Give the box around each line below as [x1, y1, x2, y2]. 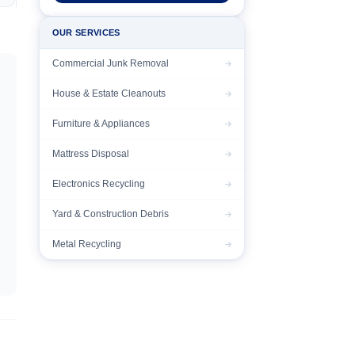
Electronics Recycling [52, 178, 145, 189]
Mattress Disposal [52, 148, 129, 159]
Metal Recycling [52, 239, 121, 250]
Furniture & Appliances [52, 118, 150, 129]
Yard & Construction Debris [52, 208, 169, 219]
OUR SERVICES [52, 28, 120, 37]
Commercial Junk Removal [52, 58, 169, 69]
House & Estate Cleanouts [52, 88, 166, 99]
